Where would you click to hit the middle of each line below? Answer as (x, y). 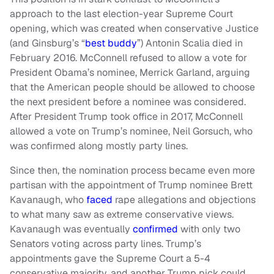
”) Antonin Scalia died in (190, 43)
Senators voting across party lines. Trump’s (106, 244)
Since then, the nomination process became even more (132, 171)
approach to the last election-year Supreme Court (121, 14)
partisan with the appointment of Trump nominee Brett (131, 185)
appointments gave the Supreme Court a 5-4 (110, 259)
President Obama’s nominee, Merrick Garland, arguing (130, 73)
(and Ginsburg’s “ (47, 43)
